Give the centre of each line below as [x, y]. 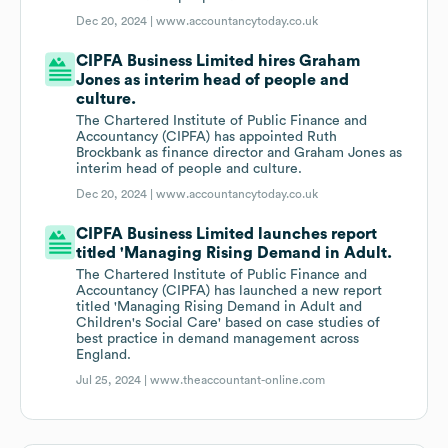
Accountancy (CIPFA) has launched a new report [229, 291]
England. [104, 355]
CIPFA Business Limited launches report [227, 234]
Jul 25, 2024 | [113, 380]
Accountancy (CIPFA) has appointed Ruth [207, 137]
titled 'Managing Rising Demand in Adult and [219, 307]
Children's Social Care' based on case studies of [228, 323]
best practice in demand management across [218, 339]
